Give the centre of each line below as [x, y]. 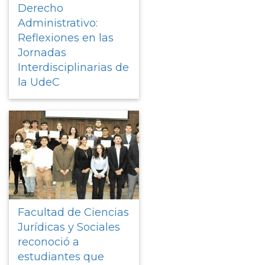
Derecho [41, 8]
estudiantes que [61, 256]
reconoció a [49, 242]
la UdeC [39, 82]
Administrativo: [58, 23]
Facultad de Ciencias [73, 212]
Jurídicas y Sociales [69, 227]
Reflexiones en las [66, 38]
